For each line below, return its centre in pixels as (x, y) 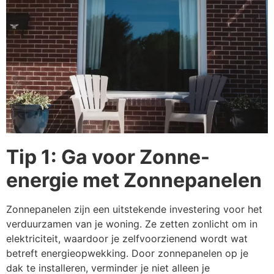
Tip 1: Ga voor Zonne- (108, 157)
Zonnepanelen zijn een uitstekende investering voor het (134, 209)
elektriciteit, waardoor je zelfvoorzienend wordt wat (127, 239)
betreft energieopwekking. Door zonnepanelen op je (127, 254)
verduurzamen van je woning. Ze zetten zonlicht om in (132, 224)
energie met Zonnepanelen (134, 180)
